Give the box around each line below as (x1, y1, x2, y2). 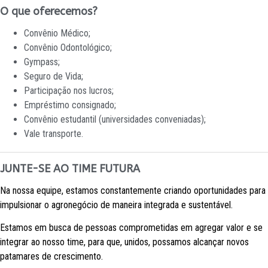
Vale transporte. (24, 128, 83, 139)
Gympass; (24, 56, 60, 68)
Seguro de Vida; (24, 71, 83, 82)
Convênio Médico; (24, 28, 90, 39)
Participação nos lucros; (24, 85, 114, 96)
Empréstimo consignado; (24, 99, 116, 111)
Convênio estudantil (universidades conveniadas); (24, 114, 206, 125)
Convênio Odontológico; (24, 42, 112, 53)
